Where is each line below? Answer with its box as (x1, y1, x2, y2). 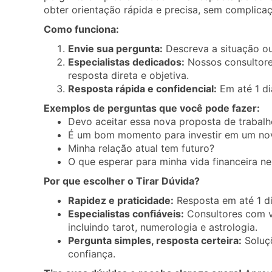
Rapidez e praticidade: (68, 194, 174, 206)
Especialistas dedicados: (68, 56, 185, 68)
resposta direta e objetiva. (68, 69, 189, 81)
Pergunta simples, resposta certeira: (68, 234, 242, 246)
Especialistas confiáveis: (68, 208, 184, 220)
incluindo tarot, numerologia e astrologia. (68, 221, 257, 233)
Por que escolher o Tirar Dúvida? (44, 175, 200, 187)
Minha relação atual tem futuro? (68, 142, 214, 154)
